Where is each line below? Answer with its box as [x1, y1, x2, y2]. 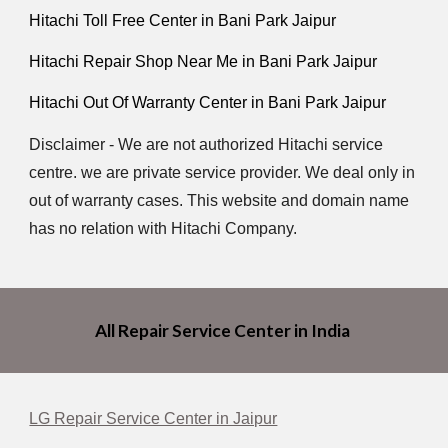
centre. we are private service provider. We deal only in [29, 163, 416, 181]
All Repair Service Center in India [95, 320, 353, 341]
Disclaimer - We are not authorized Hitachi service [29, 135, 384, 153]
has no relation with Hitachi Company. [29, 219, 298, 237]
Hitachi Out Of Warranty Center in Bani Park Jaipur [29, 94, 387, 112]
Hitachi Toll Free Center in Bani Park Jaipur [29, 11, 337, 29]
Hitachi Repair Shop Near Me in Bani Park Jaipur [29, 52, 378, 70]
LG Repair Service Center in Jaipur [29, 410, 278, 427]
